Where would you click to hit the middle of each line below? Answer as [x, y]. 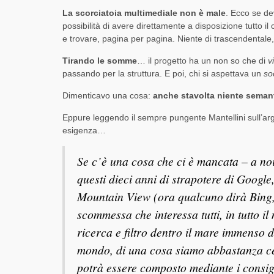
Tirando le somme [100, 61]
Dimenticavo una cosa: [108, 96]
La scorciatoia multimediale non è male [144, 13]
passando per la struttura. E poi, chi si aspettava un [163, 74]
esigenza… [84, 131]
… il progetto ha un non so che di [202, 61]
